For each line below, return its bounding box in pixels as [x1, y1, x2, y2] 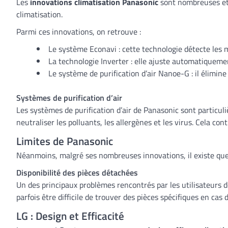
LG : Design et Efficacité [16, 208, 124, 224]
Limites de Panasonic [16, 133, 113, 149]
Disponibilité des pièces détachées [16, 166, 138, 179]
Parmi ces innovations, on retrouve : [16, 25, 141, 38]
